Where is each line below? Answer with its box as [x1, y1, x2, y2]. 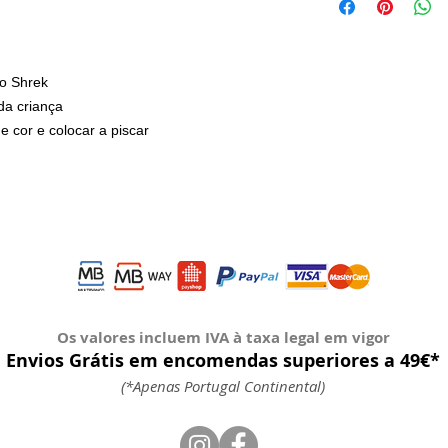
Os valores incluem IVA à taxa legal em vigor [56, 327, 390, 348]
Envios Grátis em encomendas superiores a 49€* [6, 348, 440, 373]
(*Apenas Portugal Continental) [121, 376, 325, 396]
